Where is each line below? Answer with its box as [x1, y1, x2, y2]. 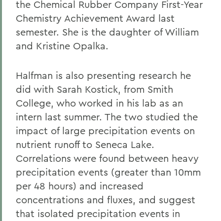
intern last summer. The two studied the [16, 110, 198, 123]
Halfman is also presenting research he [16, 69, 191, 81]
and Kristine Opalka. [16, 39, 109, 52]
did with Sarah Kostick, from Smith [16, 83, 173, 95]
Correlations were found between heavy [16, 152, 199, 164]
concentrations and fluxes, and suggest [16, 193, 195, 206]
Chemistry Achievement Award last [16, 12, 175, 24]
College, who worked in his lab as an [16, 97, 183, 109]
